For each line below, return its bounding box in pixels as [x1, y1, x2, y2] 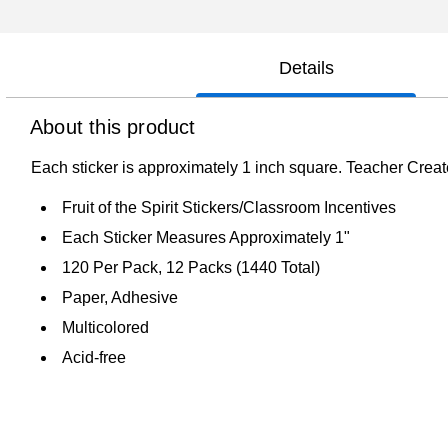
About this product [30, 115, 196, 138]
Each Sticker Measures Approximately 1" [62, 228, 350, 246]
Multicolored [62, 318, 149, 336]
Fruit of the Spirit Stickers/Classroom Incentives [62, 198, 396, 216]
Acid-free [62, 348, 126, 366]
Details [278, 57, 334, 78]
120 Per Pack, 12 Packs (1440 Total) [62, 258, 320, 276]
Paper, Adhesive [62, 288, 178, 306]
